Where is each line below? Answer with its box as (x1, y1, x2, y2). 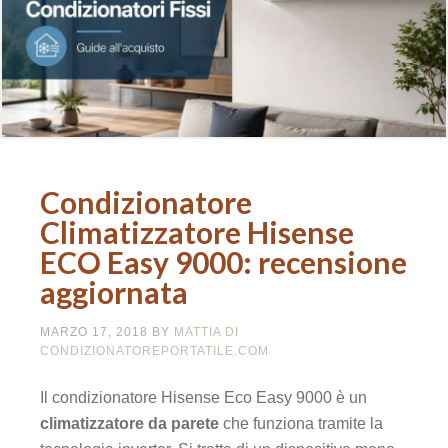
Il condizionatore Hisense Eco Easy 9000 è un (40, 389, 367, 407)
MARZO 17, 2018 (40, 325, 148, 340)
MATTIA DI (174, 325, 239, 340)
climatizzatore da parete (40, 415, 219, 433)
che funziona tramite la (219, 415, 383, 433)
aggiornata (40, 274, 188, 311)
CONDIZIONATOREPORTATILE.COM (40, 344, 269, 359)
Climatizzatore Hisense (40, 214, 354, 251)
